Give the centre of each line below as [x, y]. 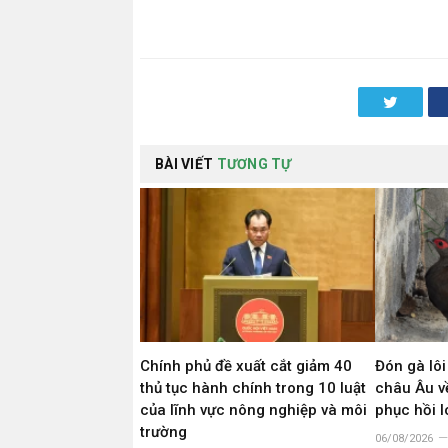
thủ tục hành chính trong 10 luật [253, 387]
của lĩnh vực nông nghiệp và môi [253, 409]
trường [163, 431]
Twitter [419, 100]
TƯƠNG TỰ [254, 163]
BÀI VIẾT [186, 163]
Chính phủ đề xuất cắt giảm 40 [246, 365]
